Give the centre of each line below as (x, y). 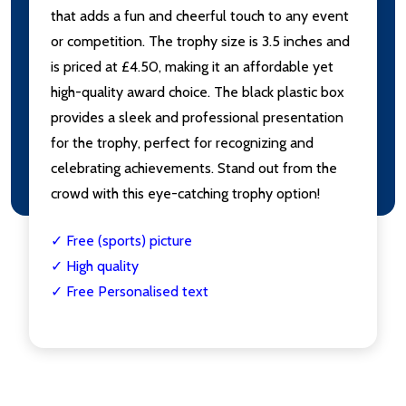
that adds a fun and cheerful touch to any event (200, 16)
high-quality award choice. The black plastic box (198, 92)
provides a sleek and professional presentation (197, 118)
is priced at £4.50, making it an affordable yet (192, 67)
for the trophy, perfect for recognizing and (182, 143)
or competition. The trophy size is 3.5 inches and (200, 42)
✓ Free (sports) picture (121, 241)
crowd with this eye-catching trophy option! (185, 194)
